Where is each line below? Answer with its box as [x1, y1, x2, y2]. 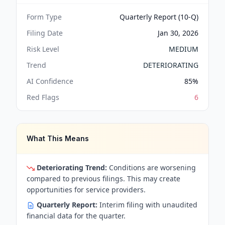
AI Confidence [27, 76, 73, 86]
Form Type [27, 12, 62, 22]
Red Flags [27, 92, 59, 102]
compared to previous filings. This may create [27, 174, 180, 183]
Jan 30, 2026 [158, 28, 198, 38]
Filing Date [27, 28, 63, 38]
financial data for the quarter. [27, 211, 126, 220]
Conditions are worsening [107, 163, 196, 172]
